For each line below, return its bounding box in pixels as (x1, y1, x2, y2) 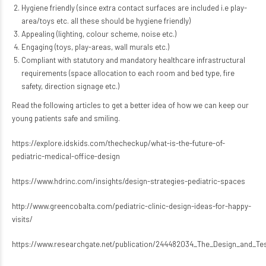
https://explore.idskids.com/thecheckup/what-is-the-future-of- (12, 138, 225, 148)
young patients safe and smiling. (12, 113, 120, 123)
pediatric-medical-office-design (12, 151, 120, 161)
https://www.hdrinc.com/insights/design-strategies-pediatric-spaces (12, 176, 245, 186)
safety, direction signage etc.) (21, 81, 119, 91)
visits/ (12, 214, 33, 224)
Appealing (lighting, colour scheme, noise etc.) (21, 29, 176, 39)
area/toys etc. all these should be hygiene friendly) (21, 16, 191, 26)
